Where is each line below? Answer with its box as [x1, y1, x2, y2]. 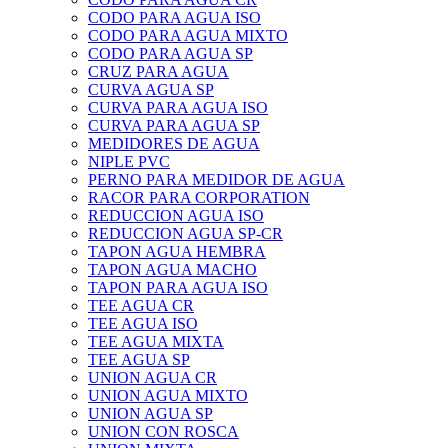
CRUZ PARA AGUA [88, 63, 229, 81]
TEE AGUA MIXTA [88, 333, 224, 351]
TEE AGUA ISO [88, 315, 198, 333]
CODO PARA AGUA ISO [88, 9, 261, 27]
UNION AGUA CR [88, 369, 217, 387]
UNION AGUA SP [88, 405, 213, 423]
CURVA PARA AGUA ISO [88, 99, 268, 117]
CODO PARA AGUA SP [88, 45, 253, 63]
